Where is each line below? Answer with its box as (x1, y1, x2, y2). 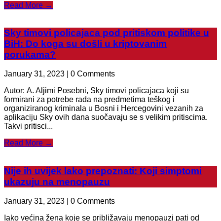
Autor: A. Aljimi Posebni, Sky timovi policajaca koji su (4, 86, 189, 95)
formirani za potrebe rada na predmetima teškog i (4, 95, 175, 104)
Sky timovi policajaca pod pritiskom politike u (4, 28, 209, 38)
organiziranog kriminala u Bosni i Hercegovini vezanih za (4, 104, 203, 113)
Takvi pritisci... (4, 122, 53, 131)
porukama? (4, 49, 56, 60)
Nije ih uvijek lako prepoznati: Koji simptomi (4, 165, 202, 176)
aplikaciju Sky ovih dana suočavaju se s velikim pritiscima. (4, 113, 208, 122)
